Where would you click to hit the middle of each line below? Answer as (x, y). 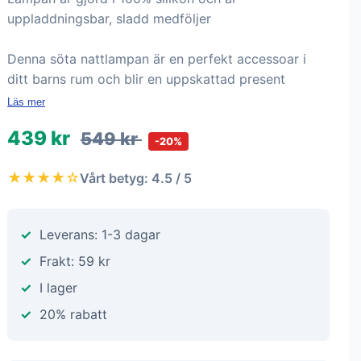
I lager (58, 288)
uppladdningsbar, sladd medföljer (109, 19)
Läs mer (26, 102)
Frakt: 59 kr (75, 261)
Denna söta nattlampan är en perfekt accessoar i (157, 59)
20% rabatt (73, 314)
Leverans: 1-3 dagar (100, 234)
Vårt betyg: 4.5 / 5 (136, 178)
